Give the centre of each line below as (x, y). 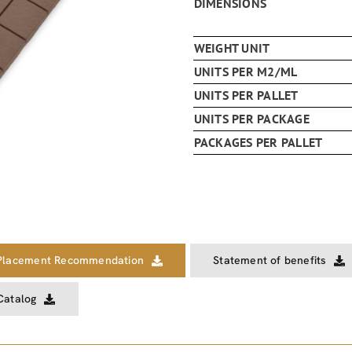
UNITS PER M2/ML (246, 72)
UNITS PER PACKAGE (251, 119)
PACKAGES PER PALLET (258, 143)
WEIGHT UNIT (232, 48)
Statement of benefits (270, 260)
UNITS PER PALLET (246, 95)
